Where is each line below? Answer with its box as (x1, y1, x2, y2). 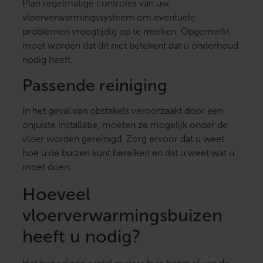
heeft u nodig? (22, 227, 141, 247)
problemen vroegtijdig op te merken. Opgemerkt (22, 26, 230, 37)
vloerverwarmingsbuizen (22, 205, 222, 225)
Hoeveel (22, 184, 90, 204)
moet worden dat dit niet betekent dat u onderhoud (22, 41, 238, 51)
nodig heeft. (22, 55, 73, 65)
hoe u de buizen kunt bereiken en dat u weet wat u (22, 148, 234, 159)
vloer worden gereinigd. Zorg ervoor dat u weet (22, 134, 224, 144)
